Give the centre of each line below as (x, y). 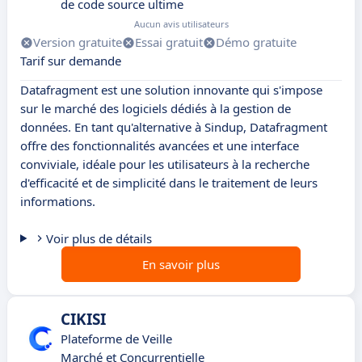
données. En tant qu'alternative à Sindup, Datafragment (174, 127)
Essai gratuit (169, 42)
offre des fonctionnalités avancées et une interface (160, 146)
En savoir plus (181, 265)
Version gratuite (78, 42)
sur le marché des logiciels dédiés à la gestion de (156, 109)
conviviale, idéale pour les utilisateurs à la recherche (165, 164)
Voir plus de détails (99, 239)
